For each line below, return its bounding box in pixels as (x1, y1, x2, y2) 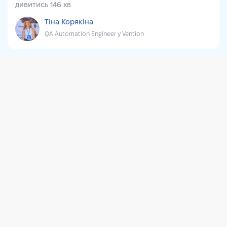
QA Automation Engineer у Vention (45, 31, 144, 37)
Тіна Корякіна (45, 19, 93, 26)
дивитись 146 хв (15, 2, 71, 9)
